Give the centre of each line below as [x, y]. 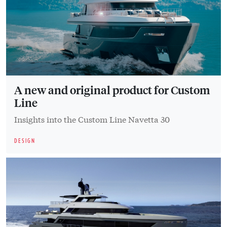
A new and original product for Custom [112, 90]
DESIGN [25, 141]
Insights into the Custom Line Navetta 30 [92, 119]
